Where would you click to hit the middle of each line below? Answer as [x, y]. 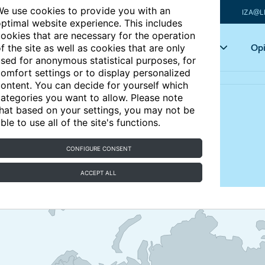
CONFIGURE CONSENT [98, 148]
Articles [115, 47]
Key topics [190, 47]
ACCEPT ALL [99, 173]
